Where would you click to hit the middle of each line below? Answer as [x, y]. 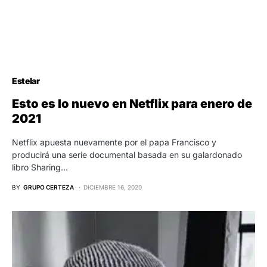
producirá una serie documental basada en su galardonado [127, 154]
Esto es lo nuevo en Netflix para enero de [132, 103]
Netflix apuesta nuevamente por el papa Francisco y [114, 142]
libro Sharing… [40, 167]
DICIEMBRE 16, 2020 [113, 187]
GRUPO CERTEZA [49, 187]
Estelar [26, 80]
